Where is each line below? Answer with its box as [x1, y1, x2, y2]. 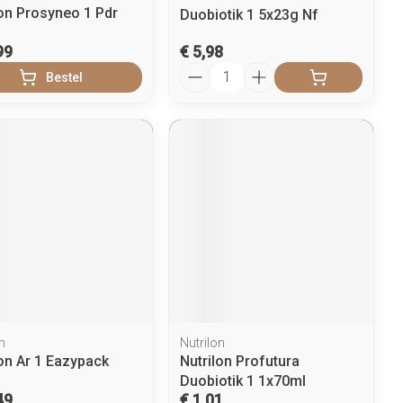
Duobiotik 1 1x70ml [180, 372, 307, 390]
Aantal [179, 60, 221, 78]
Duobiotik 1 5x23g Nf [180, 5, 319, 23]
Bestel [46, 69, 84, 85]
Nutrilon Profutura [180, 353, 300, 371]
